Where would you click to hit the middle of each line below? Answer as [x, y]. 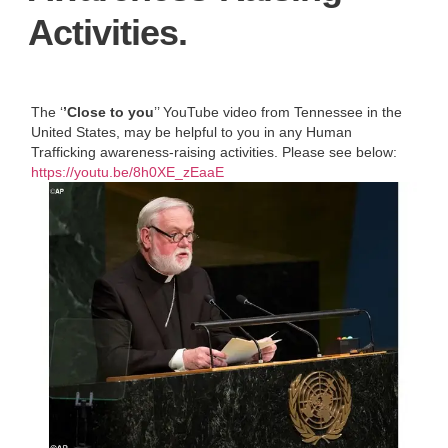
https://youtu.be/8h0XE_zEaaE [128, 171]
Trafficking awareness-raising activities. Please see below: [214, 151]
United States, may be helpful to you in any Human [192, 131]
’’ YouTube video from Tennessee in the [278, 111]
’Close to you [109, 111]
